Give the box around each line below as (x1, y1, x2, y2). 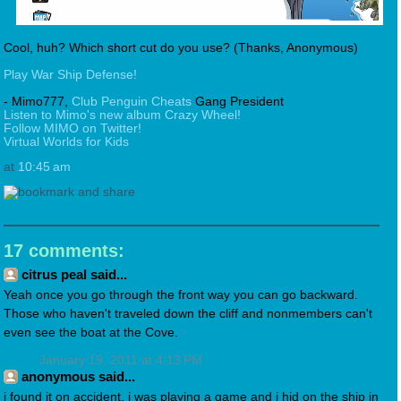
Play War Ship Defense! (4, 68, 137, 82)
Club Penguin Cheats (72, 95, 192, 109)
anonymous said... (21, 369, 135, 385)
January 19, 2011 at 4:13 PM (39, 354, 202, 368)
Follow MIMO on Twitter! (4, 122, 141, 136)
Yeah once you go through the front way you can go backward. (4, 288, 358, 303)
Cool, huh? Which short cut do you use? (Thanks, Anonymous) (4, 41, 358, 55)
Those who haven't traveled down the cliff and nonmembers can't (4, 307, 372, 321)
